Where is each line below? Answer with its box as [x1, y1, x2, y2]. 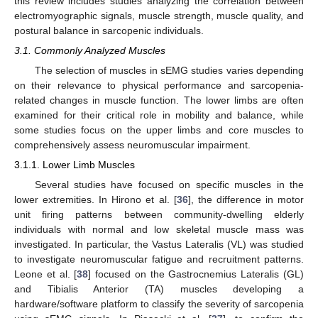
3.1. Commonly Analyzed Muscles [14, 45, 165, 57]
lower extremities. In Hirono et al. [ [14, 193, 177, 205]
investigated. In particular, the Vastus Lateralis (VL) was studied [14, 238, 304, 250]
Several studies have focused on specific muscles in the [34, 178, 304, 190]
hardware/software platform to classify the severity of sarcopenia [14, 297, 304, 309]
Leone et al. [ [14, 268, 77, 280]
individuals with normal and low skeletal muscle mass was [14, 223, 304, 235]
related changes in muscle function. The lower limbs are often [14, 94, 304, 106]
